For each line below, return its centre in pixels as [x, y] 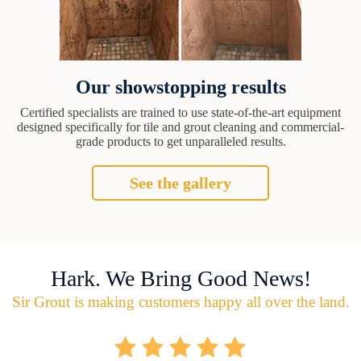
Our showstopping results [180, 87]
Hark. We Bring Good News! [180, 278]
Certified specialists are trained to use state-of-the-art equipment [180, 112]
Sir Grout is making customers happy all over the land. [180, 301]
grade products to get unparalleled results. [180, 141]
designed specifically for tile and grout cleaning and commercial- [180, 127]
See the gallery [180, 183]
